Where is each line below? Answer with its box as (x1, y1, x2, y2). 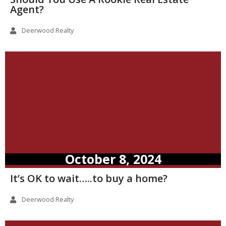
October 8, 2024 (65, 150, 161, 168)
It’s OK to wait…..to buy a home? (10, 172, 167, 186)
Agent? (10, 3, 44, 17)
